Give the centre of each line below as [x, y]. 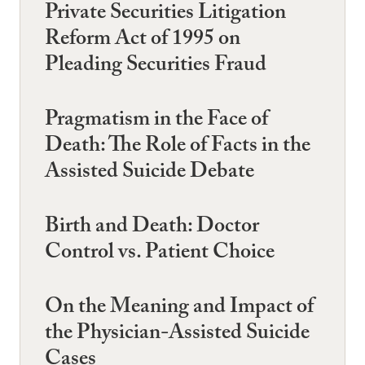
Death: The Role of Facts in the [178, 147]
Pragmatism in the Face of [156, 121]
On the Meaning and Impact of [179, 309]
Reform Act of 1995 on [143, 40]
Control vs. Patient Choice [160, 254]
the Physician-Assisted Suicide [177, 335]
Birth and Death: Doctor [152, 228]
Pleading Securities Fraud [156, 66]
